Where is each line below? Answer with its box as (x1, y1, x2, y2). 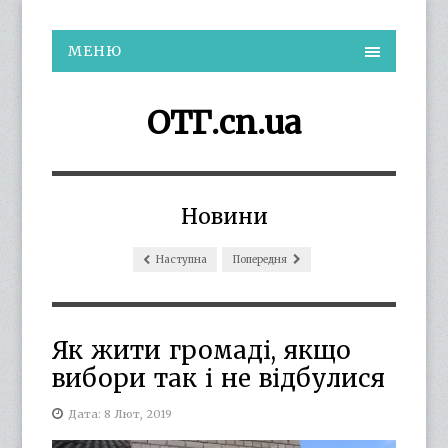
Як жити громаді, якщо (52, 335, 352, 366)
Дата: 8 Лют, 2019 (68, 407, 173, 421)
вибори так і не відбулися (52, 363, 386, 394)
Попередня (231, 253, 289, 266)
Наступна (153, 253, 207, 266)
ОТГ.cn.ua (147, 103, 301, 143)
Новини (180, 203, 268, 230)
